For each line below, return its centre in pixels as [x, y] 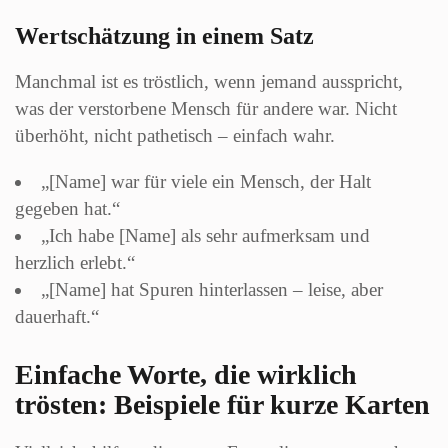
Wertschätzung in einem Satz [164, 35]
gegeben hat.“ [67, 208]
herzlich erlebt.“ [75, 262]
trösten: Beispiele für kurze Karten [222, 404]
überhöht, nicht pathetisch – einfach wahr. [175, 135]
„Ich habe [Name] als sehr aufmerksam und [205, 235]
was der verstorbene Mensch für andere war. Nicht [206, 108]
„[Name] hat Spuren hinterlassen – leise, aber [212, 289]
